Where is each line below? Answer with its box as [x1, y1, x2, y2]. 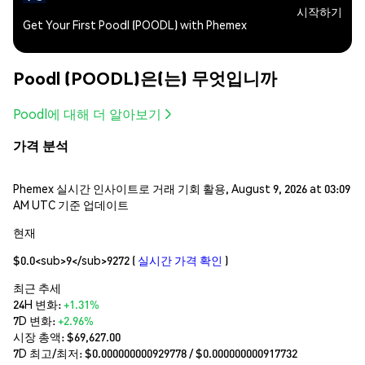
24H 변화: [13, 296, 64, 311]
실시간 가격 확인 [138, 252, 222, 267]
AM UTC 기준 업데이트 [13, 196, 129, 212]
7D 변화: [13, 312, 58, 328]
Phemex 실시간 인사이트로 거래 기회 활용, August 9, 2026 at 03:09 [13, 180, 350, 196]
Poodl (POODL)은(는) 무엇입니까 [13, 67, 277, 90]
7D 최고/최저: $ [13, 345, 92, 360]
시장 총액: [13, 328, 67, 344]
